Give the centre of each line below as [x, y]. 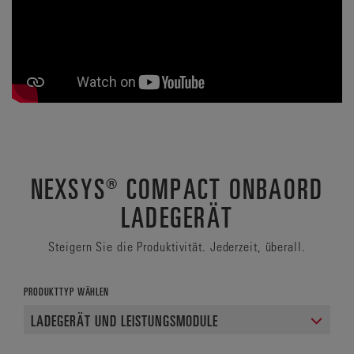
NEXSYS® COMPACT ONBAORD [177, 188]
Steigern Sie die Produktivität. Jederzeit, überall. [177, 247]
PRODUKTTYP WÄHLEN [66, 291]
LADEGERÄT [177, 216]
